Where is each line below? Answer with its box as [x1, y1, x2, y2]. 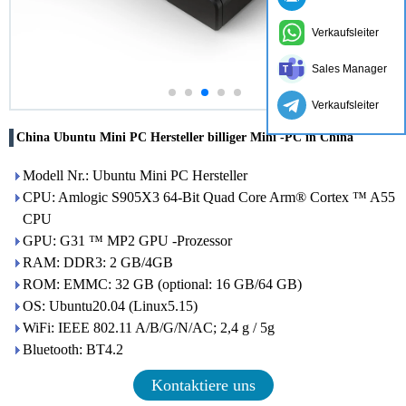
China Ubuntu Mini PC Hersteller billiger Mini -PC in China [16, 130, 353, 144]
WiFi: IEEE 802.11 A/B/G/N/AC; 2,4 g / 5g [23, 320, 275, 335]
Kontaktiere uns [150, 376, 256, 394]
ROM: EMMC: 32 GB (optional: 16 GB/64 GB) [23, 276, 302, 292]
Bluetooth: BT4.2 [23, 342, 123, 357]
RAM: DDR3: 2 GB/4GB [23, 255, 173, 270]
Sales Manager [312, 63, 387, 75]
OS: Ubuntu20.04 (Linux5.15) [23, 298, 198, 314]
